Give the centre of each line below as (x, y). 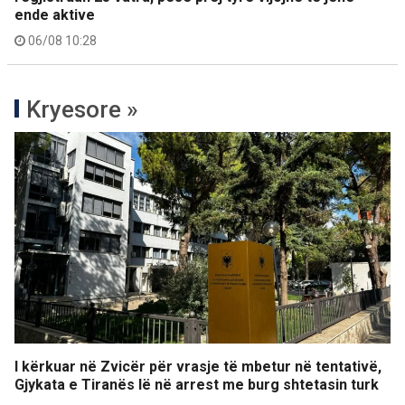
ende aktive (55, 14)
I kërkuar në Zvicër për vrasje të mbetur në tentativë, (198, 366)
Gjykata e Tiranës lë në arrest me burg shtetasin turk (197, 384)
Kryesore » (82, 109)
